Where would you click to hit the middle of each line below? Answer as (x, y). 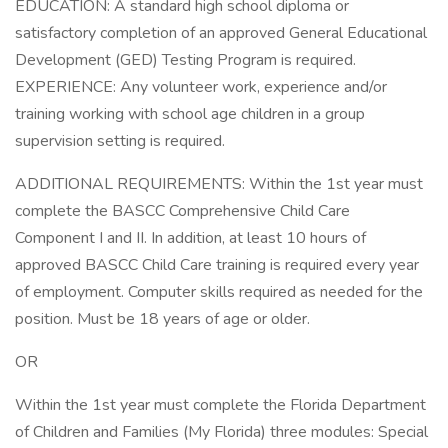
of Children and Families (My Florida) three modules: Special (221, 432)
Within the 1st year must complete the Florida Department (220, 405)
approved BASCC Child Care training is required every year (217, 265)
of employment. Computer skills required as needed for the (219, 292)
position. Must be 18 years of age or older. (164, 319)
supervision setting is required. (122, 141)
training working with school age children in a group (190, 114)
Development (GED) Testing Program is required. (185, 60)
